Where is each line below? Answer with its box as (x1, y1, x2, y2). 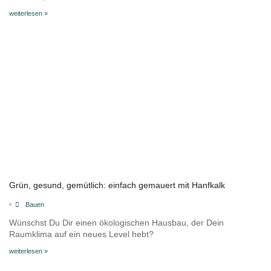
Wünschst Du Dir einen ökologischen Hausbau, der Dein (9, 217, 224, 227)
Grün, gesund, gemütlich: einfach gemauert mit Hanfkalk (9, 180, 225, 190)
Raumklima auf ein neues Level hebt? (9, 229, 154, 239)
